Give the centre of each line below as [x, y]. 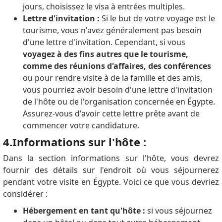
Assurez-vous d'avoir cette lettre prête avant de [111, 113]
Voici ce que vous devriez [171, 182]
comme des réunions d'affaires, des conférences [117, 66]
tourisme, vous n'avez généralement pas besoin [112, 30]
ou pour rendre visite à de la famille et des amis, [112, 78]
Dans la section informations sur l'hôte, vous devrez [111, 158]
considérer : [25, 194]
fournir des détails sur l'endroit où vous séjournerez [111, 170]
